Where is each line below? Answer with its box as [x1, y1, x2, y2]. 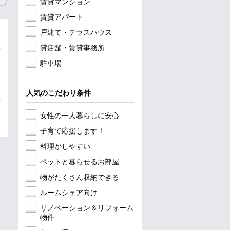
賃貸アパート [40, 13, 83, 21]
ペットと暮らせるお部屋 [40, 158, 119, 166]
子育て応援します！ [40, 127, 105, 135]
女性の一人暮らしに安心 [40, 111, 119, 120]
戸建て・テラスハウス [40, 28, 112, 36]
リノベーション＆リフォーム [40, 204, 133, 212]
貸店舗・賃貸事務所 [40, 44, 105, 52]
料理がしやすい [40, 142, 90, 150]
